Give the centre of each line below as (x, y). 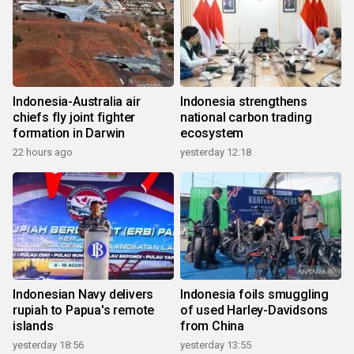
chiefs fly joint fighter (74, 118)
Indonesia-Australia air (77, 102)
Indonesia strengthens (244, 102)
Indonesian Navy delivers (83, 295)
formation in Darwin (69, 134)
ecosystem (212, 134)
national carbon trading (246, 118)
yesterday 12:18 (216, 153)
